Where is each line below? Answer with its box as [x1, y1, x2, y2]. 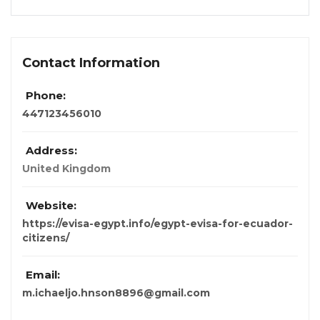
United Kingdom [22, 162, 111, 176]
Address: [26, 144, 77, 158]
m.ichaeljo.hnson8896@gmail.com [22, 286, 210, 300]
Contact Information [22, 55, 160, 71]
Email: [26, 268, 60, 282]
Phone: [26, 89, 66, 103]
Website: [26, 199, 76, 213]
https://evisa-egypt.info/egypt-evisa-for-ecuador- [22, 217, 293, 231]
